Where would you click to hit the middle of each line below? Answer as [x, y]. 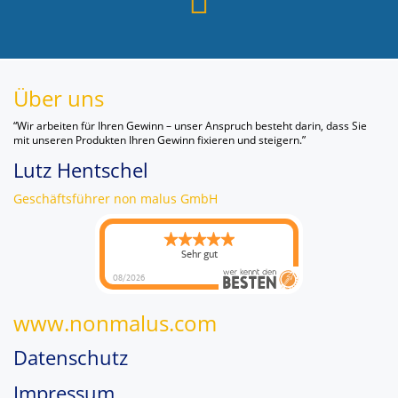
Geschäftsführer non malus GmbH [115, 199]
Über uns [59, 99]
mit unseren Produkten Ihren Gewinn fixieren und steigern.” [159, 140]
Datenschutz [71, 358]
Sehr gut [199, 255]
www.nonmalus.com [115, 323]
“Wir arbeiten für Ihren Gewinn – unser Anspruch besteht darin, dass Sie [190, 126]
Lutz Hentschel [81, 170]
